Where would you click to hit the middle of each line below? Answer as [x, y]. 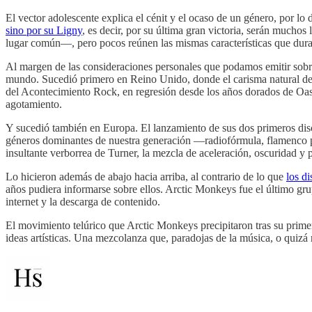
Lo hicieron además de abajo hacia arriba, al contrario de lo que [146, 176]
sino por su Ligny [44, 30]
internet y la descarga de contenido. [83, 201]
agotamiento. [34, 104]
